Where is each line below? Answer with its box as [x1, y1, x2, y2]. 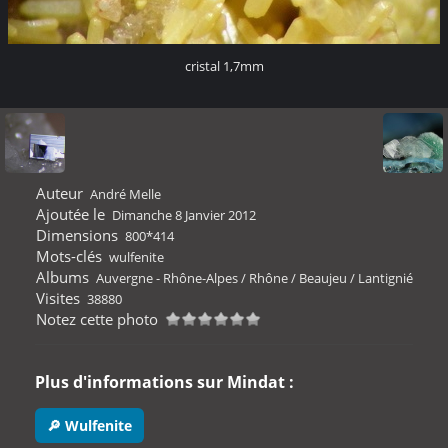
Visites [35, 288, 80, 308]
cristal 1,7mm [184, 57, 264, 75]
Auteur [35, 183, 83, 203]
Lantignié [358, 269, 413, 287]
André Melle [90, 185, 161, 203]
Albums [35, 267, 89, 287]
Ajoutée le [35, 204, 105, 224]
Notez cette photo [35, 309, 158, 329]
